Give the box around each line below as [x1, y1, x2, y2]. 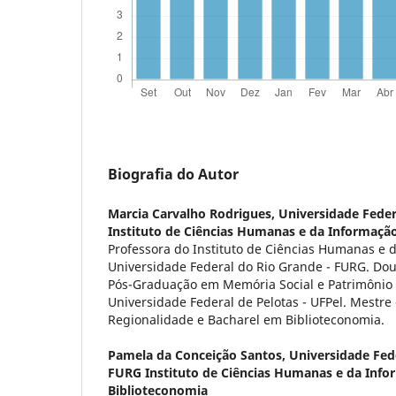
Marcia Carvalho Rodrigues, [108, 205, 278, 223]
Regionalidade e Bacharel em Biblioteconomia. [108, 311, 385, 329]
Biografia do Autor [108, 164, 239, 185]
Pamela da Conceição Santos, [108, 346, 289, 364]
